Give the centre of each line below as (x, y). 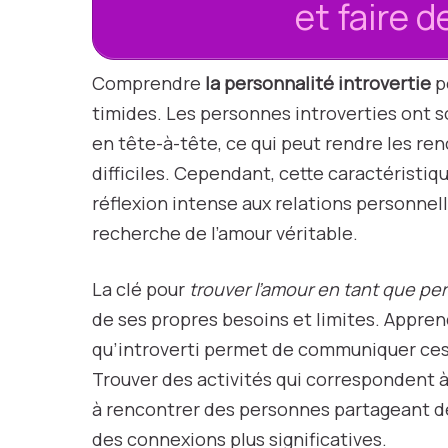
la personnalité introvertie (318, 83)
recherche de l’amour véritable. (225, 233)
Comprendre (148, 83)
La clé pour (140, 289)
